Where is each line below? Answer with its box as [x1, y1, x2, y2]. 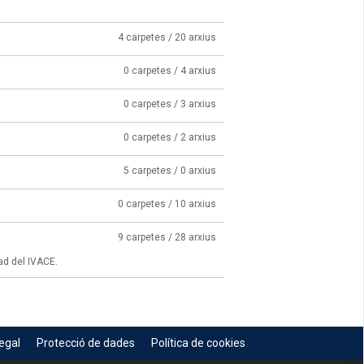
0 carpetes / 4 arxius [123, 65, 216, 77]
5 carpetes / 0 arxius [123, 165, 216, 177]
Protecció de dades [36, 336, 135, 350]
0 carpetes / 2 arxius [123, 132, 216, 144]
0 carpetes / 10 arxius [118, 198, 216, 210]
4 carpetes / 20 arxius [118, 32, 216, 44]
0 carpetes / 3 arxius [123, 98, 216, 110]
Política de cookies [150, 336, 245, 350]
